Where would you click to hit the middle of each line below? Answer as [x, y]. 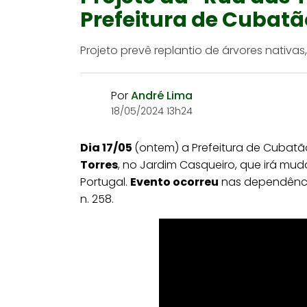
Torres [99, 165]
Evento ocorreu [174, 182]
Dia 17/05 [107, 148]
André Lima [162, 96]
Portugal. [105, 182]
